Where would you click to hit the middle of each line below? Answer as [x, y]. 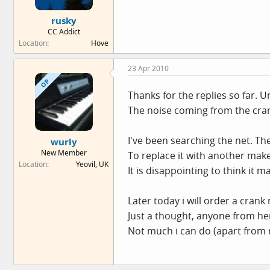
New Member [64, 152]
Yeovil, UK [92, 164]
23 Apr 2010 [148, 68]
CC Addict [64, 32]
